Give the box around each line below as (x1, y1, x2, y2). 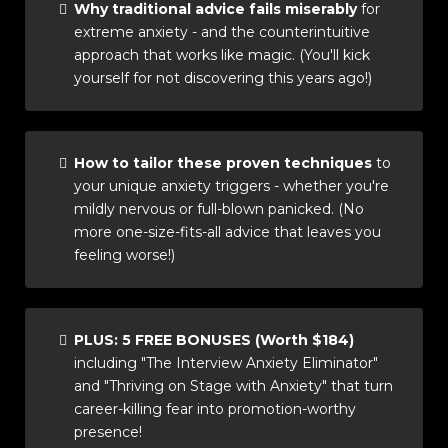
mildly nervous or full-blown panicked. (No (74, 200, 364, 218)
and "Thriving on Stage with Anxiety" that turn (74, 377, 393, 395)
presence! (74, 423, 142, 441)
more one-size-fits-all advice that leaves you (74, 223, 381, 241)
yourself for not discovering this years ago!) (74, 69, 372, 87)
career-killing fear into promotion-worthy (74, 400, 356, 418)
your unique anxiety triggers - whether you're (74, 177, 389, 195)
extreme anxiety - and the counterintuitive (74, 23, 370, 41)
